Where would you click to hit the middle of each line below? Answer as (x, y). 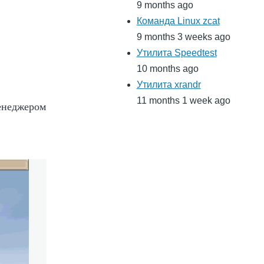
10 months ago (167, 69)
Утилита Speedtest (176, 53)
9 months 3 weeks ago (183, 37)
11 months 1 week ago (183, 101)
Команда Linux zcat (178, 21)
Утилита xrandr (169, 85)
